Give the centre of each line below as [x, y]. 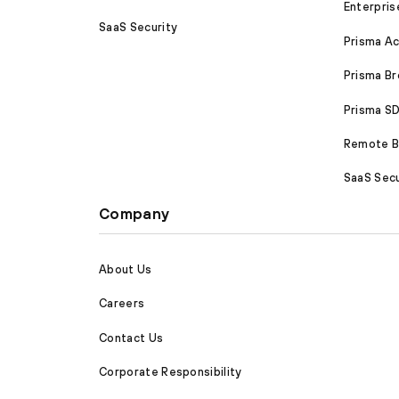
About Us [126, 269]
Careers [122, 304]
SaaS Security [138, 27]
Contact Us [131, 338]
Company [134, 214]
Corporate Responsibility [171, 372]
